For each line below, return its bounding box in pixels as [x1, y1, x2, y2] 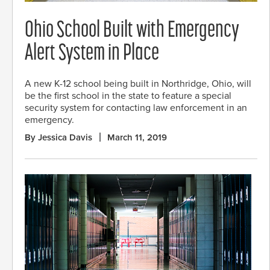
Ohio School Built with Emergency [25, 19, 239, 43]
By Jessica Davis [25, 131, 92, 143]
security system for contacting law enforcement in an [25, 101, 247, 114]
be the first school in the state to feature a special [25, 89, 231, 102]
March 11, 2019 [107, 131, 167, 143]
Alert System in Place [25, 42, 159, 66]
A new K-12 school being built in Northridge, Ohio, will [25, 77, 251, 90]
